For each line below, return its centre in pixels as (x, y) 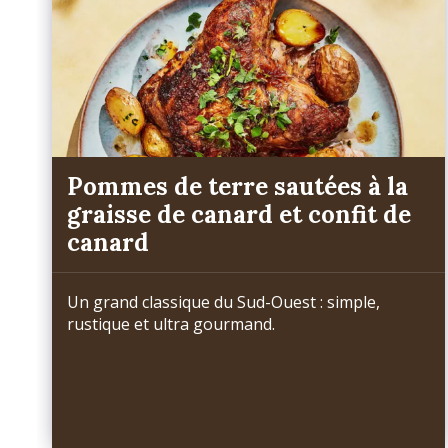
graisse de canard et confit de (239, 214)
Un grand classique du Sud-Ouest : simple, (223, 301)
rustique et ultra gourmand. (173, 323)
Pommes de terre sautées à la (237, 186)
